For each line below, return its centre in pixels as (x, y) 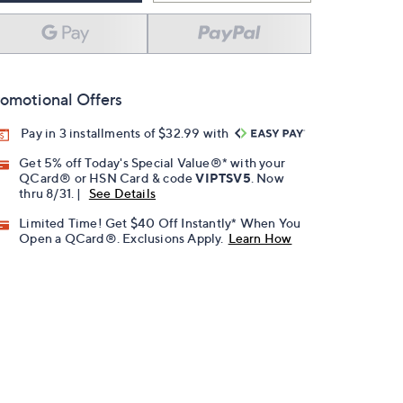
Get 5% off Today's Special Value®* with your (152, 163)
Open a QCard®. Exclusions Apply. (121, 238)
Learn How (260, 238)
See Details (122, 193)
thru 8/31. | (52, 193)
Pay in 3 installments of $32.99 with (126, 133)
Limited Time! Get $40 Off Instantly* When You (160, 223)
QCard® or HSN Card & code (107, 178)
